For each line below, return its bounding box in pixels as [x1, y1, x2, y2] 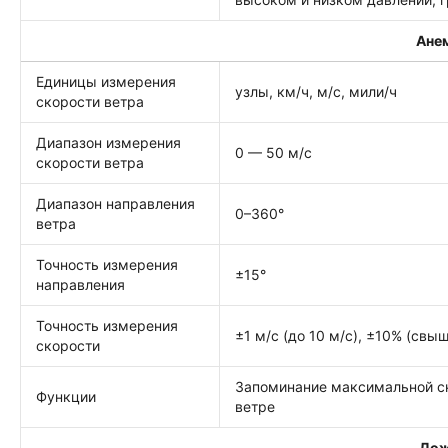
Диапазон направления [36, 195, 195, 212]
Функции [36, 388, 96, 405]
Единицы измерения [36, 73, 176, 90]
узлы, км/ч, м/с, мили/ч [235, 83, 397, 100]
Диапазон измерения [36, 134, 181, 151]
